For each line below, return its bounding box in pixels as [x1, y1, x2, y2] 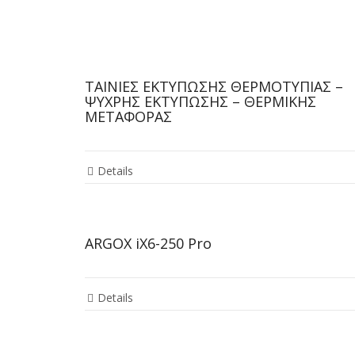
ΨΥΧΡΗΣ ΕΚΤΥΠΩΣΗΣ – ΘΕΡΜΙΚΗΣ [85, 92, 316, 112]
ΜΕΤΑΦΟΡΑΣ [85, 107, 172, 127]
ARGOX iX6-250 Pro [85, 234, 212, 254]
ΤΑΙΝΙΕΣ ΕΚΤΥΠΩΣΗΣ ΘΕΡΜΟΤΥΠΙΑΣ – [85, 77, 343, 97]
